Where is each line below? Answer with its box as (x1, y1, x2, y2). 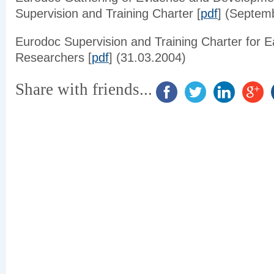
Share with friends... (15, 80, 152, 99)
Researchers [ (15, 51, 92, 64)
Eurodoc (15, 35, 61, 48)
